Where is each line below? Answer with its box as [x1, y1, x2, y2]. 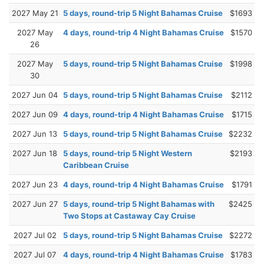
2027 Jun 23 [12, 179, 58, 189]
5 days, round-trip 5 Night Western [63, 148, 192, 158]
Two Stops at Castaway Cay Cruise [63, 210, 196, 220]
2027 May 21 [11, 8, 58, 18]
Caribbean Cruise [63, 160, 129, 170]
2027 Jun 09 [12, 109, 58, 119]
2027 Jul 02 [13, 230, 57, 240]
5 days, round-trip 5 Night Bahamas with [63, 199, 214, 209]
